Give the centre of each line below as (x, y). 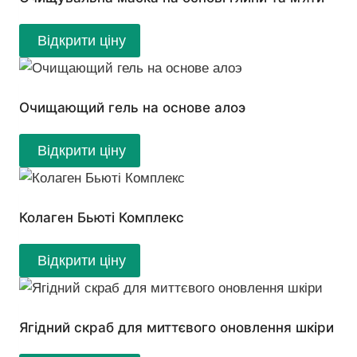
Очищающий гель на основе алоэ (132, 107)
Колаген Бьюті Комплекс (102, 218)
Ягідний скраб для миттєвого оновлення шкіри (177, 328)
